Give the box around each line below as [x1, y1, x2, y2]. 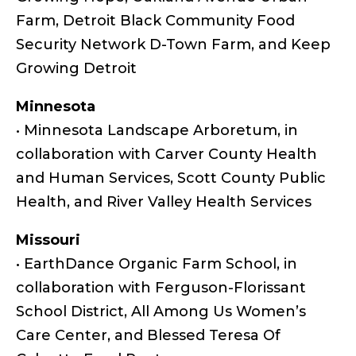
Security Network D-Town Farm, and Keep [16, 35, 331, 53]
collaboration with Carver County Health [16, 145, 317, 163]
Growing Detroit [16, 59, 137, 77]
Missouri [16, 230, 80, 249]
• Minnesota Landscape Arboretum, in [16, 121, 298, 139]
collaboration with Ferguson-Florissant [16, 278, 306, 296]
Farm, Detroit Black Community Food [16, 11, 295, 29]
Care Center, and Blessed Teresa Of [16, 326, 281, 344]
